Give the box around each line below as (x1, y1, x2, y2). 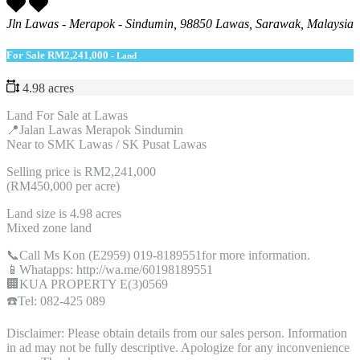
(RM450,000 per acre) (6, 178, 120, 193)
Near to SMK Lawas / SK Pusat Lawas (6, 137, 207, 151)
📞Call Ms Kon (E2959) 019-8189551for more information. (6, 247, 310, 262)
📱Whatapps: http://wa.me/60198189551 (6, 262, 213, 276)
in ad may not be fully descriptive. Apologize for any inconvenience (6, 340, 350, 354)
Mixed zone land (6, 220, 92, 235)
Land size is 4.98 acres (6, 206, 121, 220)
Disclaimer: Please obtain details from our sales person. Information (6, 325, 347, 340)
